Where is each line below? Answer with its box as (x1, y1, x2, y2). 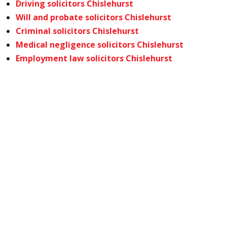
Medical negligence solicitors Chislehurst (16, 39, 184, 50)
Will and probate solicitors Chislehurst (16, 12, 172, 23)
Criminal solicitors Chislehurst (16, 25, 139, 36)
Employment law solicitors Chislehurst (16, 53, 173, 64)
